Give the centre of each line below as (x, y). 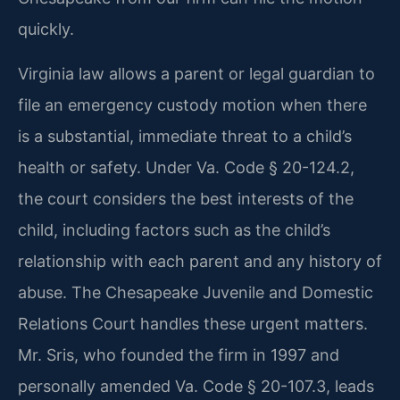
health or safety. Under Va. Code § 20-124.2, (186, 167)
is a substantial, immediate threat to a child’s (185, 136)
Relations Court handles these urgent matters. (193, 323)
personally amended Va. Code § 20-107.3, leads (196, 386)
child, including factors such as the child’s (174, 229)
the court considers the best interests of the (186, 198)
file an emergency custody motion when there (192, 104)
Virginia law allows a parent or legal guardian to (196, 73)
